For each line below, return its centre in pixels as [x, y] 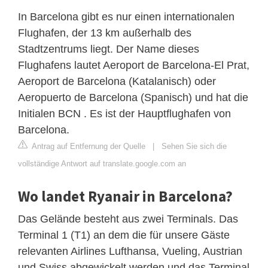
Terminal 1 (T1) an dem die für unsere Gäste [124, 235]
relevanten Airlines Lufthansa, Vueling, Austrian [130, 252]
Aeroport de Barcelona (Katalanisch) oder [117, 82]
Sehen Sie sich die [194, 147]
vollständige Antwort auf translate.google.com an [102, 164]
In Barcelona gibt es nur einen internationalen [126, 17]
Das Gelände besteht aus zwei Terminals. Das [128, 219]
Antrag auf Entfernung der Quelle [88, 147]
